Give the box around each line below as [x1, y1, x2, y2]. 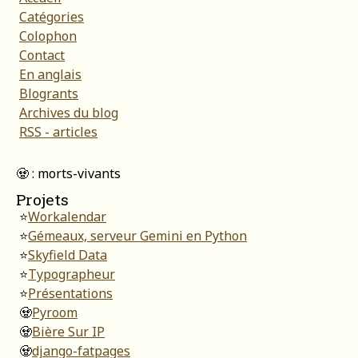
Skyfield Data [28, 245, 107, 264]
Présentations [28, 284, 113, 302]
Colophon [19, 27, 77, 46]
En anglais [19, 66, 82, 84]
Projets [16, 189, 69, 209]
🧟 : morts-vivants [16, 165, 121, 183]
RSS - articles [19, 123, 97, 141]
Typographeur [28, 265, 115, 283]
